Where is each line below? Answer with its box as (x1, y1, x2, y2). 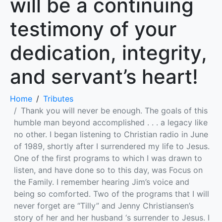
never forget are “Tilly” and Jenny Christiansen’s (14, 201, 194, 211)
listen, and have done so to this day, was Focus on (14, 165, 203, 175)
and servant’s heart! (10, 64, 198, 89)
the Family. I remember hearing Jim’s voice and (14, 177, 189, 187)
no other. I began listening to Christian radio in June (14, 129, 208, 139)
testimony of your (10, 17, 176, 41)
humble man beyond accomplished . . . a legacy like (14, 117, 208, 127)
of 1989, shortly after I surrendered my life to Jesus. (14, 141, 210, 151)
